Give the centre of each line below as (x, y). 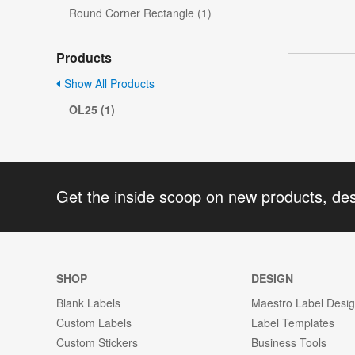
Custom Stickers (97, 342)
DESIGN (273, 278)
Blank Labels (88, 302)
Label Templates (293, 322)
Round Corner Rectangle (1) (140, 13)
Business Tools (289, 342)
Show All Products (108, 84)
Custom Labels (94, 322)
